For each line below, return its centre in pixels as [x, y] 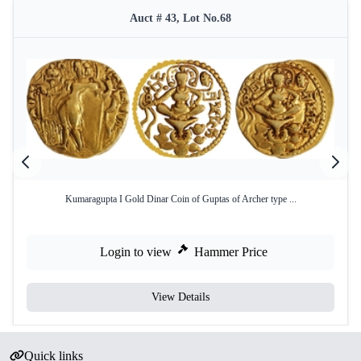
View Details [180, 297]
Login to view [136, 252]
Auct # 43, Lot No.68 [180, 18]
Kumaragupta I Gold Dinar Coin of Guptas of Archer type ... [180, 199]
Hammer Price [231, 252]
